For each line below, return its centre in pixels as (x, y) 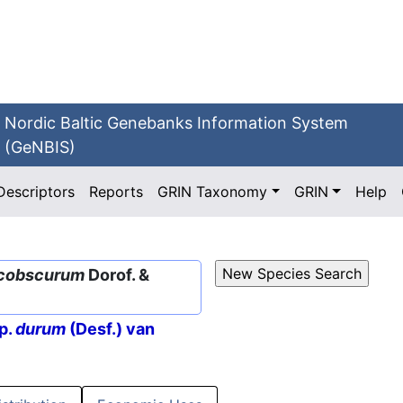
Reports (116, 192)
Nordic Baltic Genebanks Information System (177, 123)
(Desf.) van (110, 329)
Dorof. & (117, 275)
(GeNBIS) (40, 147)
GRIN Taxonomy (213, 192)
